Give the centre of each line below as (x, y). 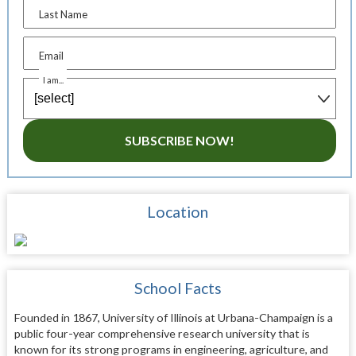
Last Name (64, 14)
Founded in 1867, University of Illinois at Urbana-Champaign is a (173, 318)
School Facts (178, 288)
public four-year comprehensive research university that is (162, 334)
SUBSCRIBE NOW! (179, 140)
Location (178, 212)
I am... (54, 79)
